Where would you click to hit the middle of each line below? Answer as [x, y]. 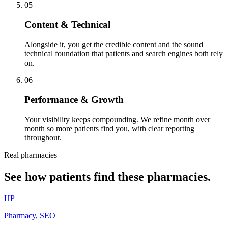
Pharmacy [20, 215]
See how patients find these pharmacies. [107, 176]
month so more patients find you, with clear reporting [109, 129]
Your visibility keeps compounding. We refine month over [117, 120]
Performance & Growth [74, 100]
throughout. [43, 138]
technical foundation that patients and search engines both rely [124, 53]
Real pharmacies [31, 155]
